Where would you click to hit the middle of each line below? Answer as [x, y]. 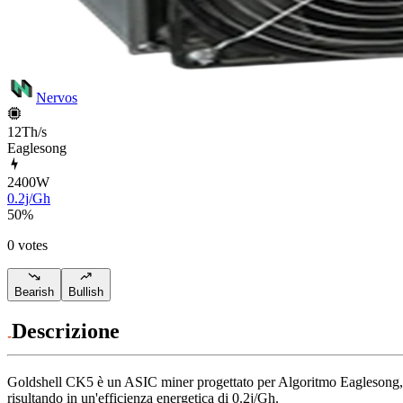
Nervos [57, 97]
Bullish [86, 292]
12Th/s [27, 131]
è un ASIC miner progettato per [186, 382]
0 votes [27, 245]
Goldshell [35, 382]
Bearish [34, 292]
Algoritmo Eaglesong [339, 382]
